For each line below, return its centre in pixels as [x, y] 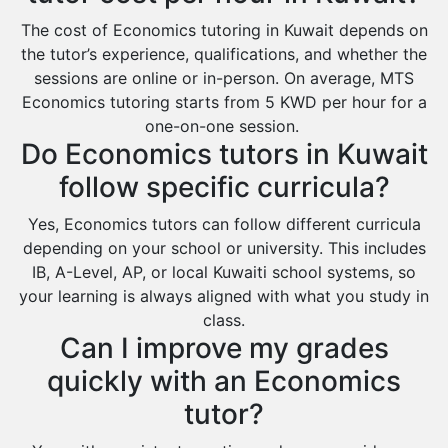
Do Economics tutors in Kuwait [224, 154]
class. [224, 320]
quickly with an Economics [224, 381]
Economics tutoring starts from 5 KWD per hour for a [224, 102]
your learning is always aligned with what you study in [224, 296]
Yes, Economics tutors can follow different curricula [224, 224]
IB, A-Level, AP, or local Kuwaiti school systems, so [224, 272]
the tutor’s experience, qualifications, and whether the [224, 54]
